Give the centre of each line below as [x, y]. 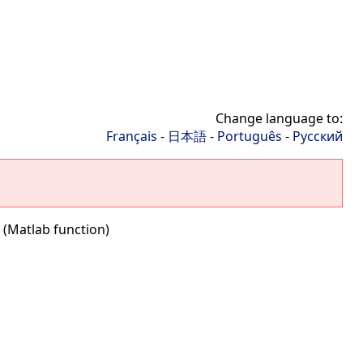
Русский [318, 136]
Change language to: [279, 118]
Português [250, 136]
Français [132, 136]
